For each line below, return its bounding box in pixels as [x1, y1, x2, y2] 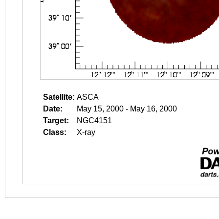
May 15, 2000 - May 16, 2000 [77, 105, 177, 113]
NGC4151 [77, 116, 112, 125]
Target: [43, 116, 69, 125]
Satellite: [43, 93, 75, 101]
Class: [43, 128, 66, 136]
